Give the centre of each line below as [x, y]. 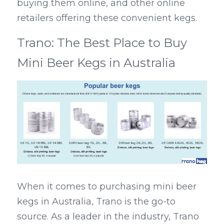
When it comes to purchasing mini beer [107, 186]
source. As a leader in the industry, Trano [108, 216]
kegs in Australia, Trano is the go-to [96, 201]
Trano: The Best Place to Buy [102, 43]
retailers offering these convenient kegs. [107, 18]
